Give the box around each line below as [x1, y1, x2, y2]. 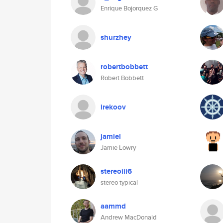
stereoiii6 [101, 166, 132, 177]
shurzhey [101, 32, 131, 43]
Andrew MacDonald [101, 213, 157, 222]
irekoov [101, 102, 126, 112]
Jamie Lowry [101, 143, 136, 152]
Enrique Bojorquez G [101, 3, 158, 13]
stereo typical [101, 178, 138, 187]
